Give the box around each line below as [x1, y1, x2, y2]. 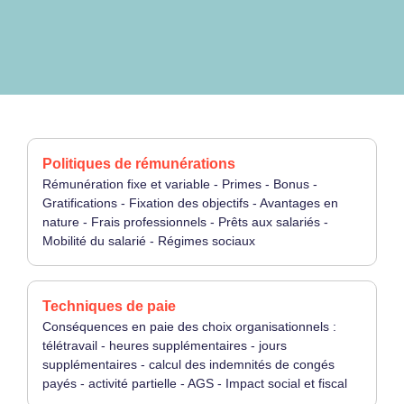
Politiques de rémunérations [42, 156, 235, 172]
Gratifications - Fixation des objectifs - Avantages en [42, 196, 338, 211]
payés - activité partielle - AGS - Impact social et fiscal [42, 376, 347, 391]
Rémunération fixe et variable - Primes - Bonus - [42, 177, 317, 192]
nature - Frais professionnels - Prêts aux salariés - [42, 215, 328, 230]
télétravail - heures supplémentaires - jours [42, 338, 287, 353]
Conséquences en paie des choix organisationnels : [42, 319, 336, 335]
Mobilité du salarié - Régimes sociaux [42, 234, 255, 249]
